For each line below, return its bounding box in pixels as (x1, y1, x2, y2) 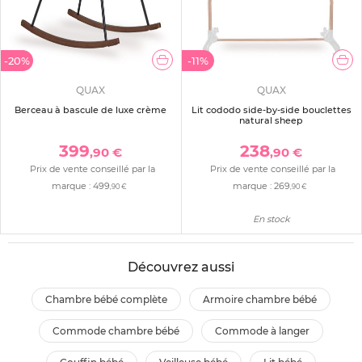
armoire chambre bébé (210, 293, 317, 305)
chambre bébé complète (53, 293, 167, 305)
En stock (252, 213, 290, 225)
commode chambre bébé (60, 324, 179, 337)
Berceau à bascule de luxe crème (15, 104, 167, 116)
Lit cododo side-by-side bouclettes (191, 104, 351, 116)
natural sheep (239, 115, 304, 127)
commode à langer (222, 324, 309, 337)
